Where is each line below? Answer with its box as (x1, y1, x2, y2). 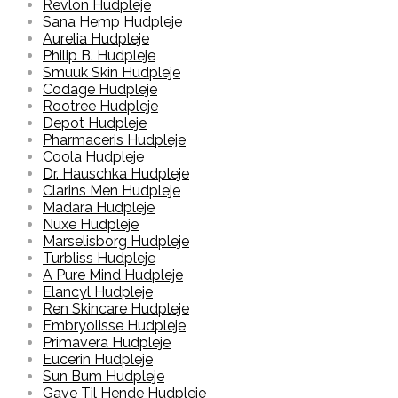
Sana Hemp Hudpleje (43, 13, 182, 31)
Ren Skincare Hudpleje (43, 300, 189, 318)
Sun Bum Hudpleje (43, 368, 164, 386)
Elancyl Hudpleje (43, 283, 153, 301)
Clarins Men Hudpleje (43, 182, 180, 200)
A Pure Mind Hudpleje (43, 267, 183, 284)
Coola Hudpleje (43, 148, 144, 166)
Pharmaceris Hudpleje (43, 131, 186, 149)
